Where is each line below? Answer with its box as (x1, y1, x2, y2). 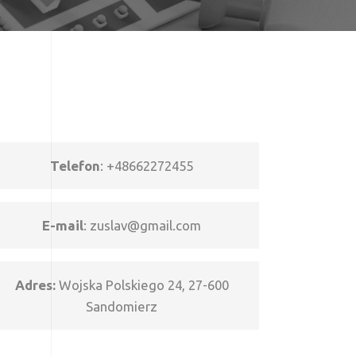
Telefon (50, 158, 101, 173)
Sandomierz (86, 299, 158, 314)
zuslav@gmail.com (90, 218, 202, 233)
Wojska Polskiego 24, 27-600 (55, 277, 229, 292)
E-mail (42, 218, 84, 233)
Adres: (14, 277, 56, 292)
